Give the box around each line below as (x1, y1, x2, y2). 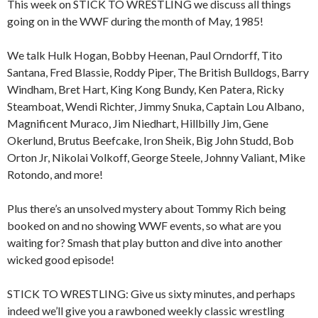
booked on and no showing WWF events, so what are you (7, 219, 281, 233)
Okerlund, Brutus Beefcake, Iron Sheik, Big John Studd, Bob (7, 133, 294, 148)
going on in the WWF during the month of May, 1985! (7, 14, 263, 28)
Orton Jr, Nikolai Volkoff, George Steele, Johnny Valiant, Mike (7, 150, 305, 165)
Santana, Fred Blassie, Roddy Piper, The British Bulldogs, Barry (7, 65, 309, 79)
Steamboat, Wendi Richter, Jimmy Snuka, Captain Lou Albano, (7, 99, 304, 114)
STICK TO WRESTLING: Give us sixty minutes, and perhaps (7, 287, 295, 301)
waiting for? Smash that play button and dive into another (7, 236, 283, 250)
